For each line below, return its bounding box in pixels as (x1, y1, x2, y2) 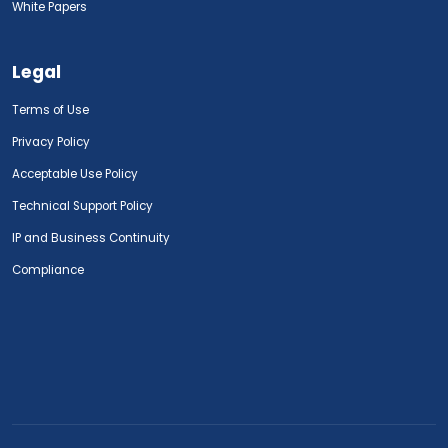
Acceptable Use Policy (12, 165, 138, 182)
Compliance (12, 261, 84, 278)
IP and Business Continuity (12, 229, 170, 246)
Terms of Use (12, 101, 89, 118)
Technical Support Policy (12, 197, 153, 214)
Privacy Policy (12, 133, 90, 150)
